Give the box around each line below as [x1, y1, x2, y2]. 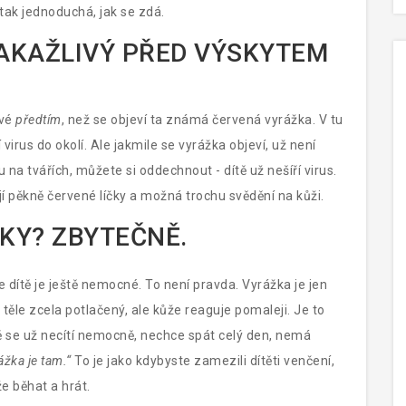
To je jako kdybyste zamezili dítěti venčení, [71, 353, 334, 368]
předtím [15, 112, 62, 127]
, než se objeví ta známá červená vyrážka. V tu [61, 112, 343, 127]
